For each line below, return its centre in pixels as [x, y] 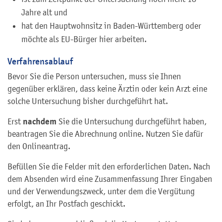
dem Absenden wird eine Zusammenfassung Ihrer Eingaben [110, 179]
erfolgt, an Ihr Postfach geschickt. [66, 203]
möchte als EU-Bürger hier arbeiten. [84, 39]
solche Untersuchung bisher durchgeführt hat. [88, 101]
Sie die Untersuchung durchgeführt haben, [132, 121]
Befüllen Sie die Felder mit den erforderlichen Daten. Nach [109, 166]
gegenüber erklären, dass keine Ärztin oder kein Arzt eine [107, 88]
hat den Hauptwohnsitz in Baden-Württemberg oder [111, 26]
